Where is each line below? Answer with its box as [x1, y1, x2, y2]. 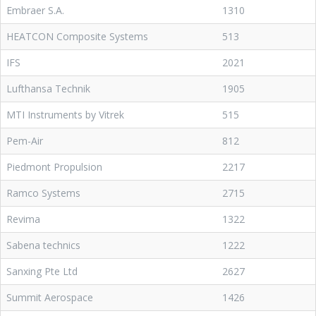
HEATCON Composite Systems [6, 30, 148, 43]
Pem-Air [6, 134, 43, 147]
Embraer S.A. [6, 4, 64, 17]
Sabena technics [6, 238, 80, 252]
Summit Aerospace [6, 291, 93, 304]
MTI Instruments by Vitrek [6, 108, 124, 121]
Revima [6, 212, 40, 226]
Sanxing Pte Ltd [6, 265, 78, 278]
